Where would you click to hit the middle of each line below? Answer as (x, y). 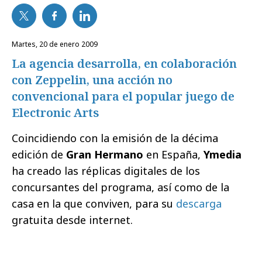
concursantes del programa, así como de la (120, 187)
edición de (39, 154)
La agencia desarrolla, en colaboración (124, 63)
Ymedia (223, 154)
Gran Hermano (105, 154)
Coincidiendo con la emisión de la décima (115, 138)
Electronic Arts (55, 113)
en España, (173, 154)
